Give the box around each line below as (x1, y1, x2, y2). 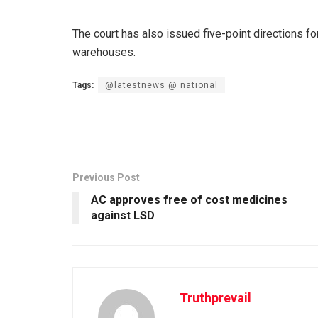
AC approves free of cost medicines (91, 192, 287, 207)
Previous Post (72, 171, 140, 183)
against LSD (91, 208, 155, 222)
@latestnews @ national (105, 79, 218, 90)
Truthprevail (180, 290, 251, 305)
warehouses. (72, 45, 136, 59)
